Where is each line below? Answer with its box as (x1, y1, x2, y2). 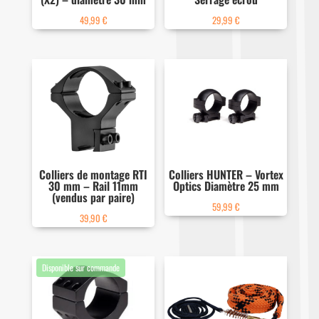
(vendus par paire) (51, 189, 135, 206)
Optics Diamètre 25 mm (172, 177, 279, 195)
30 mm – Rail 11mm (48, 177, 138, 195)
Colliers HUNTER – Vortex (168, 166, 283, 184)
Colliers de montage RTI (38, 166, 147, 184)
